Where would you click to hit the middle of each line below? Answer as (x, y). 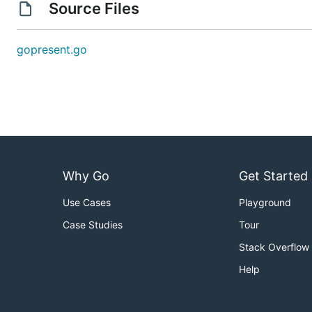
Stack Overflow (274, 247)
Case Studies (93, 225)
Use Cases (87, 203)
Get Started (273, 176)
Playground (265, 203)
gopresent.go (52, 49)
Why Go (86, 176)
